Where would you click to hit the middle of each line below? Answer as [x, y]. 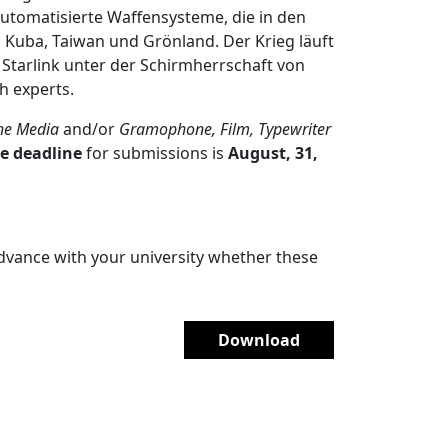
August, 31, [273, 153]
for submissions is [155, 153]
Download [259, 340]
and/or [89, 129]
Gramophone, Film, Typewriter [225, 129]
